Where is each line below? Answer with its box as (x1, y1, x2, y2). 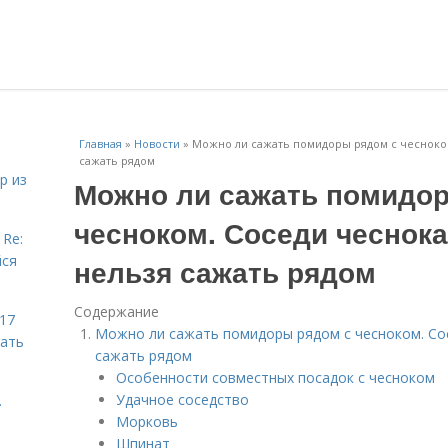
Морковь (116, 412, 178, 431)
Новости (134, 136, 180, 151)
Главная (79, 136, 122, 151)
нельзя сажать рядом (74, 251, 376, 292)
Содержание (74, 302, 159, 321)
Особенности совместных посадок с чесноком (116, 368, 435, 387)
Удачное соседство (116, 390, 249, 409)
